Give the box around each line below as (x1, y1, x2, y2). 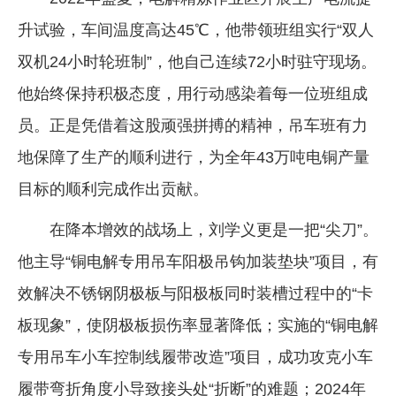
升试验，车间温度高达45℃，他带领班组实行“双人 (18, 21, 374, 40)
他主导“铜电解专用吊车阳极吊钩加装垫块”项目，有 (18, 253, 378, 271)
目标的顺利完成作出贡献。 (18, 180, 209, 199)
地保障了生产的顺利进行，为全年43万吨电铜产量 (18, 148, 369, 167)
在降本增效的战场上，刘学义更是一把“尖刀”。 (49, 221, 378, 240)
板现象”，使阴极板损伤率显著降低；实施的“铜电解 (18, 316, 378, 335)
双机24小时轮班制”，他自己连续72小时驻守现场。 (18, 53, 377, 72)
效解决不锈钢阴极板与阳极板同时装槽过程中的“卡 (18, 285, 373, 303)
